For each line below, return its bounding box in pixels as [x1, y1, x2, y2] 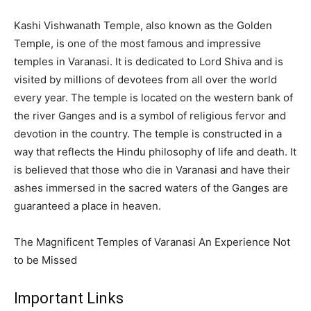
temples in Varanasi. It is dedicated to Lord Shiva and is [14, 54, 283, 68]
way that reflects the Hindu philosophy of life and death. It [14, 144, 296, 158]
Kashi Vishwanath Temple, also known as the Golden [14, 18, 272, 32]
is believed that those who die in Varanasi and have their [14, 162, 290, 176]
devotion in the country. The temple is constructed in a [14, 126, 282, 140]
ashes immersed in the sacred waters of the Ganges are [14, 180, 288, 194]
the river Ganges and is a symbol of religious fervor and [14, 108, 286, 122]
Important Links [14, 289, 124, 307]
